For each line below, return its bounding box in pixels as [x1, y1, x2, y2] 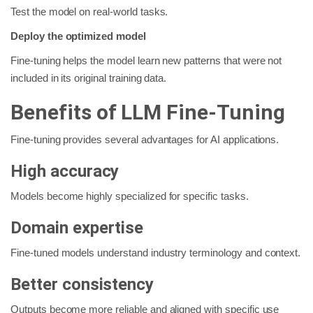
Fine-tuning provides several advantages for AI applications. [10, 133, 279, 145]
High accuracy [10, 161, 119, 181]
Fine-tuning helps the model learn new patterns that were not [10, 54, 282, 66]
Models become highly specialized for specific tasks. [10, 189, 249, 202]
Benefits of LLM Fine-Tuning [10, 99, 285, 124]
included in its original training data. [10, 71, 167, 84]
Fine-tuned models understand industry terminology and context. [10, 246, 301, 259]
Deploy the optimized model [10, 29, 146, 42]
